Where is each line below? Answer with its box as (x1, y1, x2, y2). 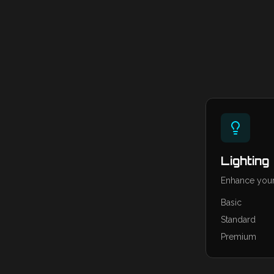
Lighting (221, 154, 269, 168)
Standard (221, 215, 256, 224)
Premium (221, 232, 256, 242)
